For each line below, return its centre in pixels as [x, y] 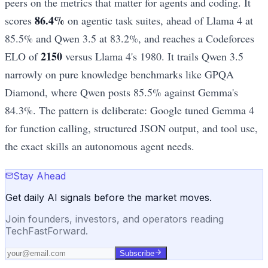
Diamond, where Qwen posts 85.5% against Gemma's [121, 92]
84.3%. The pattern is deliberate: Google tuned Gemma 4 [130, 110]
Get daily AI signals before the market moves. [109, 198]
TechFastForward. [47, 231]
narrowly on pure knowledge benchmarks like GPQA [119, 74]
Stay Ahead [39, 176]
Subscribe [137, 254]
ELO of [23, 56]
